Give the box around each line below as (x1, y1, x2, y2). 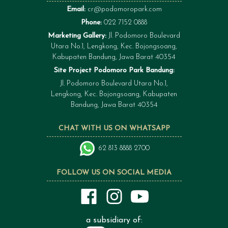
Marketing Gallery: (48, 32, 106, 40)
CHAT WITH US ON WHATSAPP (58, 125, 170, 132)
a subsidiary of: (85, 216, 142, 224)
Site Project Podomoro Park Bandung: (53, 67, 175, 74)
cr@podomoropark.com (87, 6, 162, 13)
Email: (66, 6, 88, 13)
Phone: (81, 19, 104, 26)
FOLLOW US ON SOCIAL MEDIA (56, 169, 172, 177)
